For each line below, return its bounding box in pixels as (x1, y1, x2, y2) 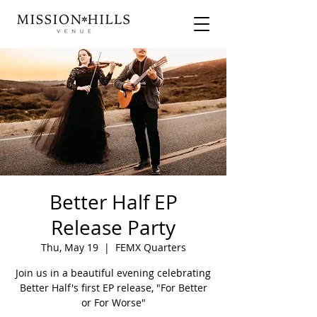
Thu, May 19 (40, 241, 98, 254)
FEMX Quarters (115, 241, 186, 254)
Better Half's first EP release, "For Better (19, 281, 207, 294)
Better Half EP (49, 189, 178, 215)
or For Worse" (81, 296, 146, 309)
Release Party (51, 214, 175, 241)
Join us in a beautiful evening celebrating (16, 266, 211, 279)
